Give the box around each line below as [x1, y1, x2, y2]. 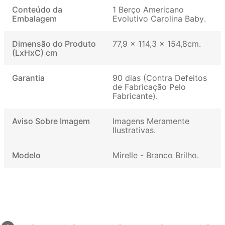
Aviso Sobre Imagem [12, 116, 90, 126]
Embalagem [12, 13, 57, 24]
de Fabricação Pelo [113, 81, 186, 92]
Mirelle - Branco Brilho [113, 150, 197, 160]
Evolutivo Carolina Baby [113, 13, 204, 24]
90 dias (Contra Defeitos [113, 72, 207, 83]
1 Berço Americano [113, 4, 184, 15]
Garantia [12, 72, 45, 83]
